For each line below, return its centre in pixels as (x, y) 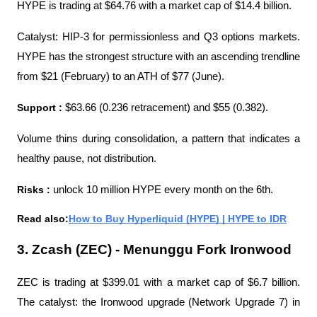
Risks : (35, 189)
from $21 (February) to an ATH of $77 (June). (121, 76)
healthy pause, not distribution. (87, 158)
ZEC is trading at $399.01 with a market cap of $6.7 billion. (158, 282)
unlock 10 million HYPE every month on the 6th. (163, 189)
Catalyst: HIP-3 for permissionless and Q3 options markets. (158, 36)
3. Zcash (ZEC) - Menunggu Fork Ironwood (154, 249)
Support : (41, 107)
